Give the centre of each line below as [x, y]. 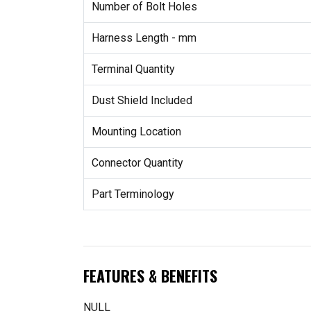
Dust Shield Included [142, 101]
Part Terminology [133, 194]
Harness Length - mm [144, 38]
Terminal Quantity [133, 69]
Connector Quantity [137, 163]
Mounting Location [136, 132]
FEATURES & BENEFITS [150, 275]
